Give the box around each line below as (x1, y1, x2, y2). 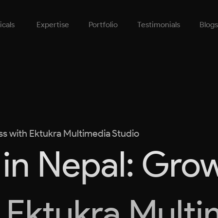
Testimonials (137, 19, 180, 29)
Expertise (36, 19, 69, 29)
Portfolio (88, 19, 118, 29)
